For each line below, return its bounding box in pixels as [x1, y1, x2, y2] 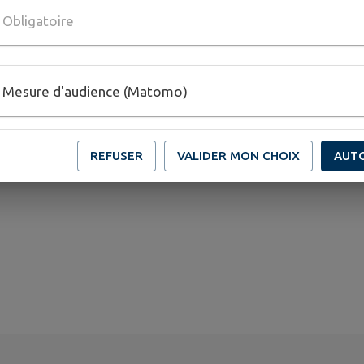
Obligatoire [2, 12, 74, 28]
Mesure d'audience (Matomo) [2, 83, 188, 99]
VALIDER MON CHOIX [177, 149, 300, 162]
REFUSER [90, 149, 143, 162]
